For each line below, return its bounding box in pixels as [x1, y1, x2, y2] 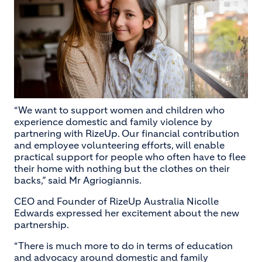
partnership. [14, 218, 69, 230]
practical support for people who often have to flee [14, 150, 246, 163]
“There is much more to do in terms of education [14, 239, 233, 251]
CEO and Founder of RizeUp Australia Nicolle [14, 195, 219, 207]
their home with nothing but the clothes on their [14, 162, 230, 174]
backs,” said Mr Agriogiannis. [14, 174, 142, 186]
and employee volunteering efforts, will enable [14, 139, 225, 151]
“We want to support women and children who [14, 104, 225, 116]
